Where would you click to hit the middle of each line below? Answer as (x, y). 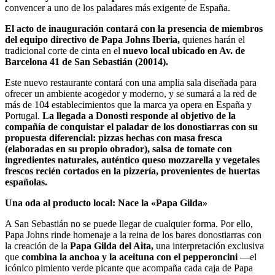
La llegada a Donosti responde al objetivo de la (139, 115)
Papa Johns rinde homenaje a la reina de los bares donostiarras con (133, 234)
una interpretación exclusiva (209, 246)
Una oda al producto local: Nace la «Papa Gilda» (106, 203)
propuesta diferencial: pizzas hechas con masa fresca (114, 137)
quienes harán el (214, 39)
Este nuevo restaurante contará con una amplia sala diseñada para (131, 82)
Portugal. (24, 115)
